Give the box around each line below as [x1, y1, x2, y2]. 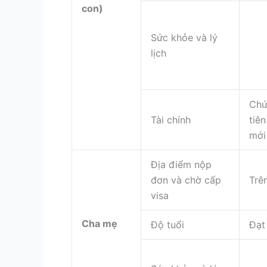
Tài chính [151, 113, 191, 126]
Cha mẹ [82, 217, 117, 229]
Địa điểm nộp [151, 158, 212, 170]
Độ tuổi [151, 218, 184, 231]
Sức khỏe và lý [151, 31, 218, 44]
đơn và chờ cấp [151, 173, 221, 186]
